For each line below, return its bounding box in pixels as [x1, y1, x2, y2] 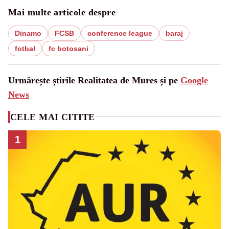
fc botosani [49, 44, 88, 53]
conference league [87, 29, 152, 37]
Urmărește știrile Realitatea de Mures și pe [8, 75, 180, 85]
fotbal [15, 44, 35, 53]
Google [180, 75, 208, 85]
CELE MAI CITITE [10, 111, 95, 122]
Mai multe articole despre [8, 7, 116, 17]
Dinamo [15, 29, 41, 37]
